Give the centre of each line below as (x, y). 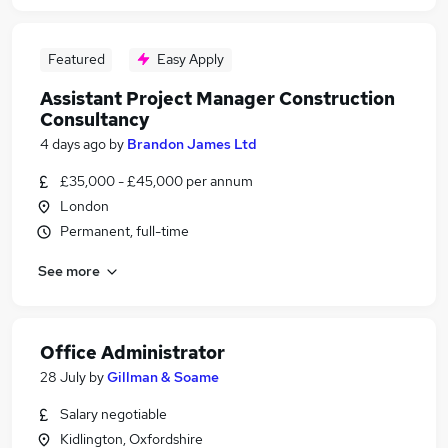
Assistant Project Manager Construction (217, 98)
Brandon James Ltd (192, 144)
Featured (76, 59)
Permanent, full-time (124, 231)
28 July (63, 377)
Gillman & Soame (163, 377)
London (84, 206)
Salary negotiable (113, 414)
